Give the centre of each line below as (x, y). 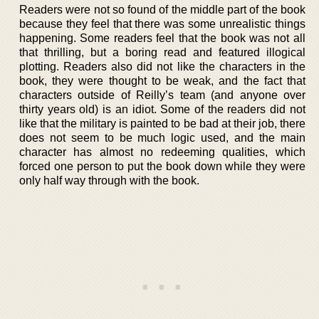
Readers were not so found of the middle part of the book (162, 9)
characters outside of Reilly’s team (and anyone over (162, 95)
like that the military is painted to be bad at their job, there (162, 123)
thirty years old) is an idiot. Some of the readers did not (162, 109)
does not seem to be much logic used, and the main (162, 137)
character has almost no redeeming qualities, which (162, 152)
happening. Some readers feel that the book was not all (162, 38)
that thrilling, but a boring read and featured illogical (162, 52)
